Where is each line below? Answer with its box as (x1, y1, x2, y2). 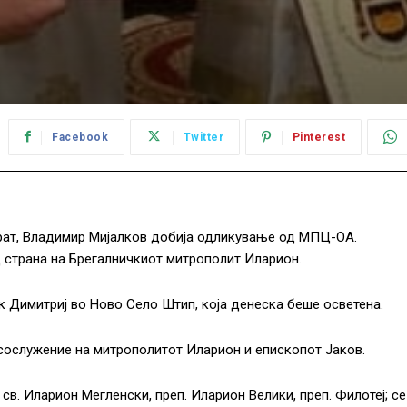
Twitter (183, 131, 224, 144)
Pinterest (292, 131, 346, 144)
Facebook (52, 131, 109, 144)
